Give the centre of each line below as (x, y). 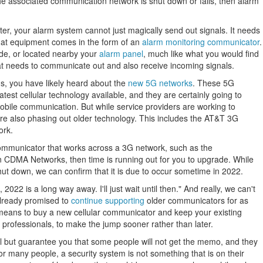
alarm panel (121, 53)
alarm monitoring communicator (201, 42)
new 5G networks (160, 83)
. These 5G (213, 83)
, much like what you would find (201, 53)
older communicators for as (196, 200)
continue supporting (108, 200)
